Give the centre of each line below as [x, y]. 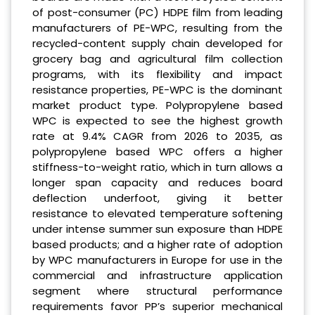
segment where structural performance [157, 290]
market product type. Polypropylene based [157, 105]
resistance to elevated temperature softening [157, 213]
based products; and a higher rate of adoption [157, 244]
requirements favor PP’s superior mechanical [157, 306]
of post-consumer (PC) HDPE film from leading [157, 12]
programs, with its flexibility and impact [157, 74]
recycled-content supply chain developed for [157, 43]
